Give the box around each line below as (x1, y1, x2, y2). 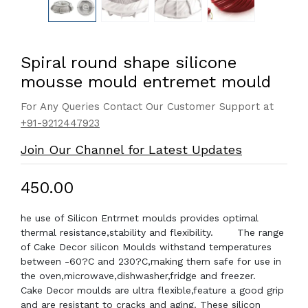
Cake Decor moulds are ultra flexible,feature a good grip (21, 285, 284, 296)
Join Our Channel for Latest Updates (21, 142, 242, 157)
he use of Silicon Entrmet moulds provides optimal (21, 212, 258, 223)
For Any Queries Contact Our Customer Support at (21, 100, 274, 113)
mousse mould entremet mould (21, 72, 271, 91)
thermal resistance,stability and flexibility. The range (21, 227, 284, 238)
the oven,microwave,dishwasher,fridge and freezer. (21, 270, 276, 281)
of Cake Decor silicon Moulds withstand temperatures (21, 241, 272, 252)
